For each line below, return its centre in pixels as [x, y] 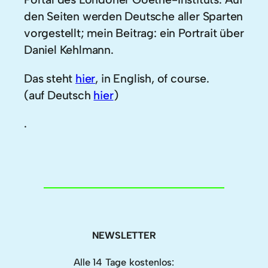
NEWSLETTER [124, 235]
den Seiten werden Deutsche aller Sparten [134, 16]
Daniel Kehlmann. [69, 49]
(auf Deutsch [59, 95]
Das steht [50, 78]
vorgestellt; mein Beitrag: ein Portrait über [134, 33]
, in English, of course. [152, 78]
